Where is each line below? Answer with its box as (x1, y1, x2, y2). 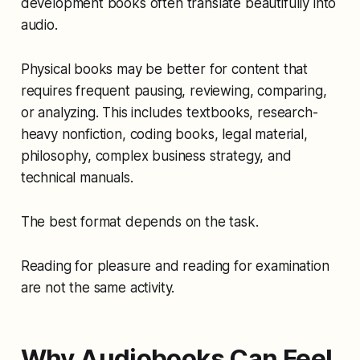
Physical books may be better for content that (20, 60, 309, 77)
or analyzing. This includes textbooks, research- (20, 104, 318, 121)
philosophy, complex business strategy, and (20, 147, 292, 164)
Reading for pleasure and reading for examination (20, 257, 329, 274)
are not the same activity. (20, 279, 175, 296)
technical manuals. (20, 169, 133, 186)
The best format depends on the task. (20, 213, 259, 230)
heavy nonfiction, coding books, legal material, (20, 125, 308, 142)
